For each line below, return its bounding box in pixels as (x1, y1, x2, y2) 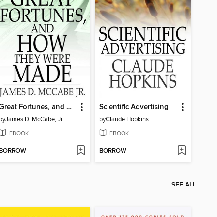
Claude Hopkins (106, 115, 149, 123)
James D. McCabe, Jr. (5, 115, 63, 123)
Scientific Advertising (99, 102, 169, 111)
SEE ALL (171, 180, 196, 189)
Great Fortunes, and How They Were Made (66, 102, 72, 111)
